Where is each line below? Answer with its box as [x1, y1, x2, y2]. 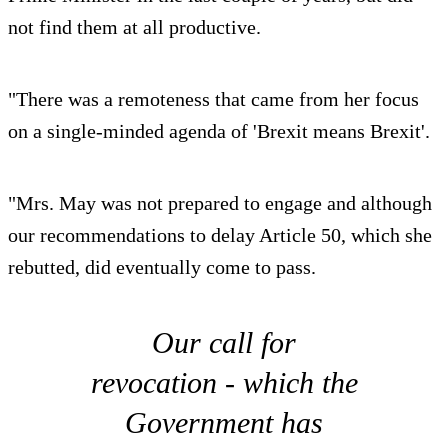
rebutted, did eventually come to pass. [8, 256, 316, 279]
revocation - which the [90, 366, 358, 400]
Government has [125, 406, 323, 440]
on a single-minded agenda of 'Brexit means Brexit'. [8, 120, 430, 143]
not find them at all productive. [8, 16, 261, 39]
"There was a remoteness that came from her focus [8, 88, 419, 111]
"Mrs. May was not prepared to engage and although [8, 192, 432, 215]
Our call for [152, 326, 296, 360]
